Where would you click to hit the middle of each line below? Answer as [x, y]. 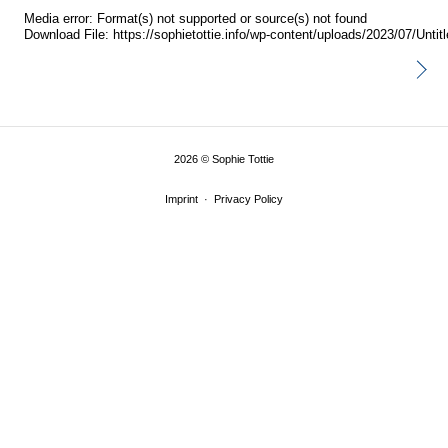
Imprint [181, 199]
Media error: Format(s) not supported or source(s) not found [195, 19]
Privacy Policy [248, 199]
